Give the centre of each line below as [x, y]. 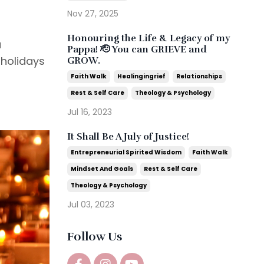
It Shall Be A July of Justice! [128, 137]
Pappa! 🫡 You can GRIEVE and [137, 49]
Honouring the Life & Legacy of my [148, 38]
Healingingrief [141, 76]
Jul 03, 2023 [90, 204]
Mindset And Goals [102, 169]
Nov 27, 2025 [93, 14]
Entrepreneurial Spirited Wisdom [126, 152]
